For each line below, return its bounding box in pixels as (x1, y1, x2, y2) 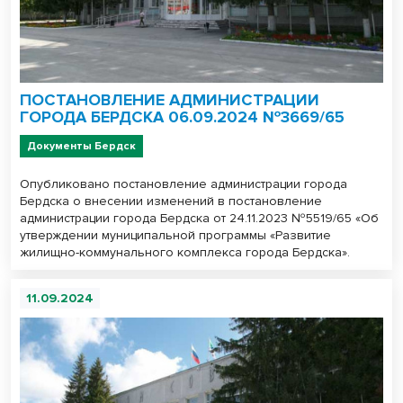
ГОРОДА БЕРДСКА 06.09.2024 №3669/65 (20, 106, 345, 127)
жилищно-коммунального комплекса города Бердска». (20, 244, 350, 260)
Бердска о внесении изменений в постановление (20, 193, 322, 209)
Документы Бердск (27, 139, 136, 153)
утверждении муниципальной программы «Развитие (20, 227, 331, 243)
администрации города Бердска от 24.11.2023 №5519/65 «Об (20, 210, 379, 226)
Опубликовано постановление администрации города (20, 175, 347, 192)
